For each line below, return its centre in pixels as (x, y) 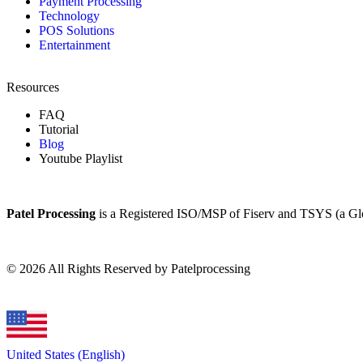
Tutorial (59, 129)
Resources (33, 87)
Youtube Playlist (81, 158)
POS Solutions (77, 30)
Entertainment (75, 45)
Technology (69, 15)
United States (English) (66, 354)
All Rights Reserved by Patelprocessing (148, 268)
